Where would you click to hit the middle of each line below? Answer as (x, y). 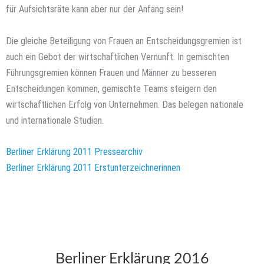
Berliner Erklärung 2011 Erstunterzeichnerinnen (93, 167)
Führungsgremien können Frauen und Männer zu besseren (111, 72)
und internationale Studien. (55, 120)
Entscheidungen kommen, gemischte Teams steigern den (111, 88)
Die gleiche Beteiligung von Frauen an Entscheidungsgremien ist (124, 41)
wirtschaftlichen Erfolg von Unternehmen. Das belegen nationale (125, 104)
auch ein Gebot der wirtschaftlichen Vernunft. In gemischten (118, 57)
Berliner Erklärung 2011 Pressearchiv (74, 151)
